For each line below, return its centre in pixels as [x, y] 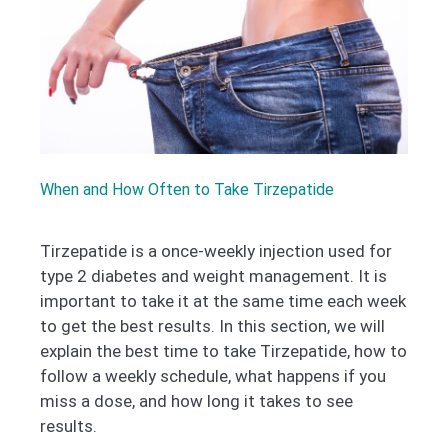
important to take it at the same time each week [223, 301]
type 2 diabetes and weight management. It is [213, 276]
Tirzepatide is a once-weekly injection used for [216, 251]
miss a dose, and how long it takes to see [196, 401]
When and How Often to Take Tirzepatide [187, 190]
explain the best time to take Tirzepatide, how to [223, 351]
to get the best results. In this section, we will [212, 326]
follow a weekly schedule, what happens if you [213, 376]
